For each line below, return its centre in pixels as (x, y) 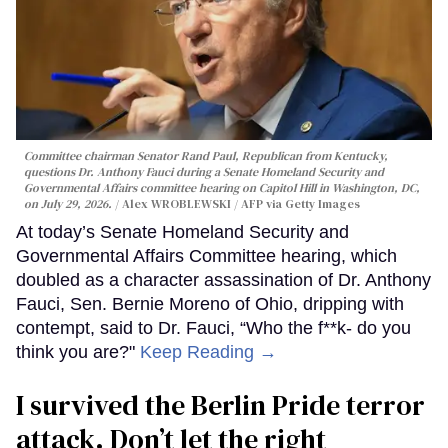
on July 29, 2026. (68, 203)
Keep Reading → (208, 351)
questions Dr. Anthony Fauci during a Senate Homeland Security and (204, 171)
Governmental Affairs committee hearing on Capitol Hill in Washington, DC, (222, 187)
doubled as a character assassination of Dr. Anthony (223, 279)
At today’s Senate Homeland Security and (182, 231)
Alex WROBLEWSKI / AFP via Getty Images (241, 203)
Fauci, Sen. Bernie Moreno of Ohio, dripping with (210, 303)
